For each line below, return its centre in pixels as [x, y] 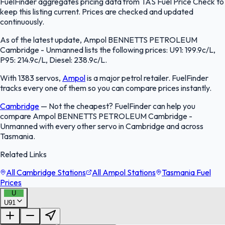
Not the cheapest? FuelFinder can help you [122, 106]
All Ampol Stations [124, 172]
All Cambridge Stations [46, 172]
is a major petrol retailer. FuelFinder [147, 78]
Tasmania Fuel [186, 172]
